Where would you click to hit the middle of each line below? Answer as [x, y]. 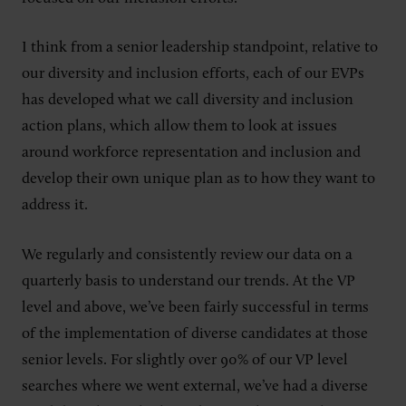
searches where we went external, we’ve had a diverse [195, 386]
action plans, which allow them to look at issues [179, 126]
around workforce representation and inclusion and [191, 153]
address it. [57, 205]
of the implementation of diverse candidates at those [195, 333]
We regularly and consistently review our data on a [187, 255]
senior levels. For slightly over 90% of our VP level [185, 360]
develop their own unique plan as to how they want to [198, 179]
